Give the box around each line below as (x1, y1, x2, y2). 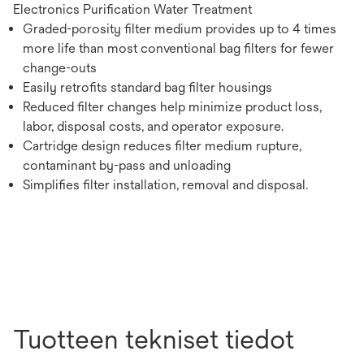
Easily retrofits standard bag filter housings (23, 80, 272, 96)
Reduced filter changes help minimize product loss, (23, 99, 322, 115)
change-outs (23, 60, 97, 76)
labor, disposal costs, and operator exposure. (23, 119, 284, 135)
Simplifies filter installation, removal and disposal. (23, 177, 308, 193)
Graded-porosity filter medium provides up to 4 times (23, 21, 336, 37)
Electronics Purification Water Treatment (13, 2, 252, 18)
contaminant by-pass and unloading (23, 158, 231, 174)
